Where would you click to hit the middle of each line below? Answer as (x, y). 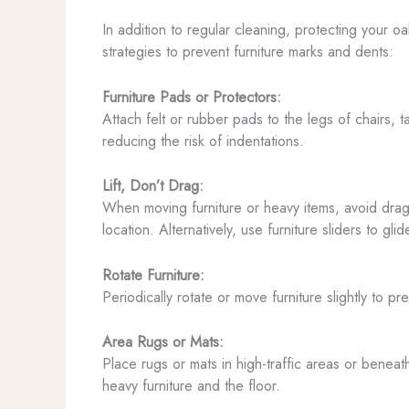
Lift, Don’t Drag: (153, 186)
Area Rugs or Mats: (163, 342)
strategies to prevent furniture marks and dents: (248, 52)
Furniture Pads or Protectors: (192, 97)
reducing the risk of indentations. (203, 141)
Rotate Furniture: (153, 275)
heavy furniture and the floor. (191, 386)
